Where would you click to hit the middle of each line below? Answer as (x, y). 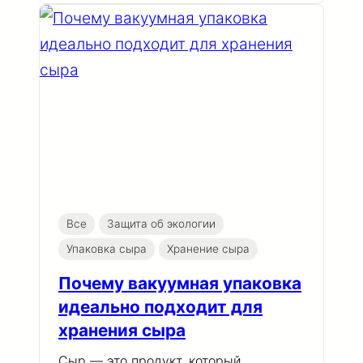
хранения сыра (122, 331)
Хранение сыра (208, 249)
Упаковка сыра (107, 249)
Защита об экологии (161, 224)
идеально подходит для (160, 307)
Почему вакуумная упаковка (180, 284)
